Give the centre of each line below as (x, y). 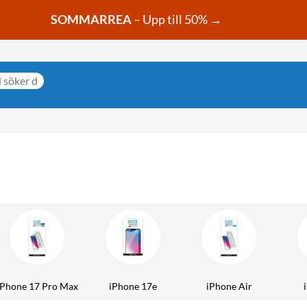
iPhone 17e (133, 286)
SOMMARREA (91, 20)
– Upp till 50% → (177, 20)
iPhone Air (229, 286)
